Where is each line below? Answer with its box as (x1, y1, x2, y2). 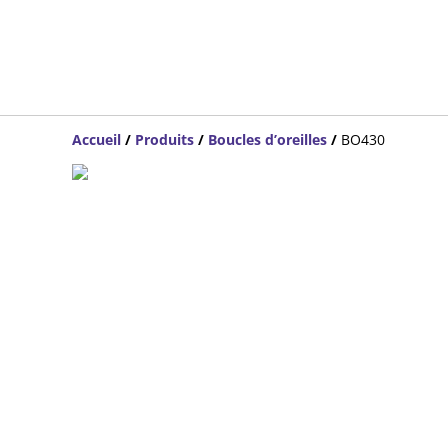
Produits (135, 130, 194, 149)
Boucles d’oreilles (208, 130, 327, 149)
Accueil (72, 130, 121, 149)
